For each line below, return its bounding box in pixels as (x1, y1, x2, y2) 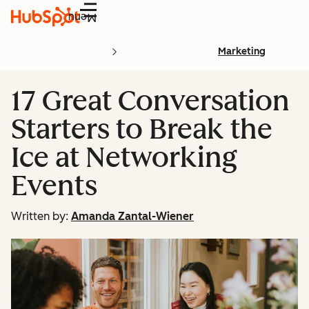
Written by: (11, 210, 68, 223)
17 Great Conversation (11, 84, 290, 117)
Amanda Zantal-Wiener (71, 210, 194, 223)
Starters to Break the (11, 112, 272, 146)
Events (11, 169, 97, 202)
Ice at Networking (11, 141, 237, 174)
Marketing (218, 46, 266, 57)
